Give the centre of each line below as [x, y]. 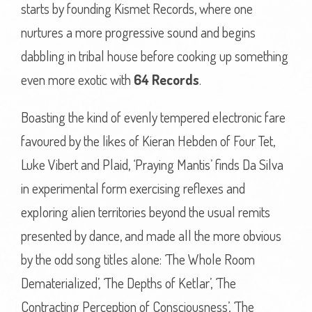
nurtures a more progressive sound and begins [138, 32]
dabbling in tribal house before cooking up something [155, 56]
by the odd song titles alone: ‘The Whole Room [138, 259]
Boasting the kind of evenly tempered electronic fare [153, 117]
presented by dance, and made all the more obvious [151, 235]
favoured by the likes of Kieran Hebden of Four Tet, [148, 141]
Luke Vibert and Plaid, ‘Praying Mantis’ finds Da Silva [152, 164]
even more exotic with [77, 79]
